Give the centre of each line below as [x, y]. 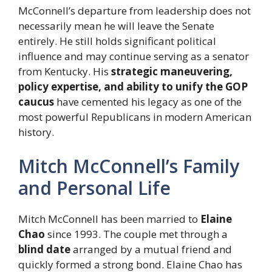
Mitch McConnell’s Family [129, 166]
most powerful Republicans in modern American [135, 117]
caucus [36, 102]
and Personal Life [94, 188]
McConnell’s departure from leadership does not [134, 11]
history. [36, 132]
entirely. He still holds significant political [117, 41]
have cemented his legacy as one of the [148, 102]
